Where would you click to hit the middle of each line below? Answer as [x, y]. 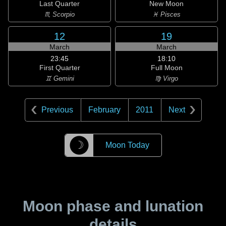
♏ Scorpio [60, 14]
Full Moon [166, 68]
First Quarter [60, 68]
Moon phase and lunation [113, 206]
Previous [57, 110]
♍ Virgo [166, 78]
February [104, 110]
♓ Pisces [166, 14]
